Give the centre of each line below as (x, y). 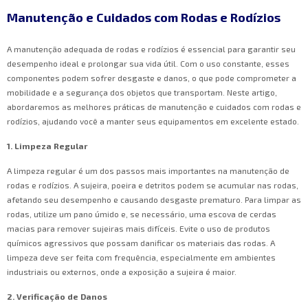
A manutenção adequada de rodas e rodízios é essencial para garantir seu (151, 49)
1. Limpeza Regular (47, 146)
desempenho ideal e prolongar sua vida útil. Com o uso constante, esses (148, 64)
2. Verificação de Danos (57, 297)
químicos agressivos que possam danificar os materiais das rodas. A (141, 243)
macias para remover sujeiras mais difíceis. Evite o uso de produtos (139, 229)
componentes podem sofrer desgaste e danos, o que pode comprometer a (152, 78)
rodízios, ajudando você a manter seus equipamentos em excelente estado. (153, 121)
